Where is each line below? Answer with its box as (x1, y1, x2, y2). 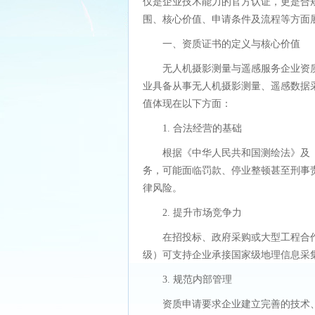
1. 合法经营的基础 (162, 123, 242, 134)
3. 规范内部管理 (162, 274, 232, 285)
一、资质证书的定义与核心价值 (162, 39, 300, 49)
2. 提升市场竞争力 (162, 207, 242, 218)
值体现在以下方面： (143, 98, 231, 109)
